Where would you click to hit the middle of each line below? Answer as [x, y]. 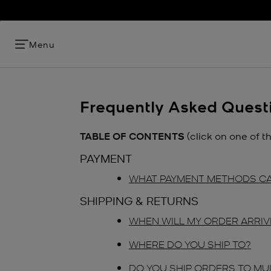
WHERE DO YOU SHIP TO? [190, 243]
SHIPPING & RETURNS [139, 200]
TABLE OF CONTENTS [132, 135]
